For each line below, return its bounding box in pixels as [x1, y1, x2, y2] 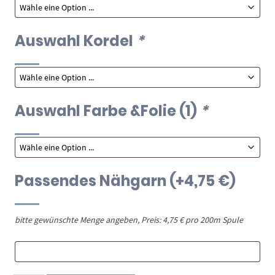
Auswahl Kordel [15, 30, 137, 51]
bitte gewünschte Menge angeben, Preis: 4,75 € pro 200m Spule [15, 214, 244, 225]
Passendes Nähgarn [15, 170, 170, 191]
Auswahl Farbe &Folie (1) [15, 100, 201, 121]
